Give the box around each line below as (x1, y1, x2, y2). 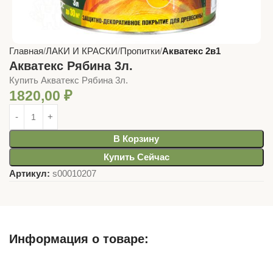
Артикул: (9, 168, 52, 179)
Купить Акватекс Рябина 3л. (9, 74, 128, 85)
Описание (115, 258, 157, 269)
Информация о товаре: (9, 232, 149, 246)
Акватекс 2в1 (162, 45, 221, 56)
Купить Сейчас (103, 151, 169, 162)
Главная (9, 45, 43, 56)
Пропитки (120, 45, 160, 56)
